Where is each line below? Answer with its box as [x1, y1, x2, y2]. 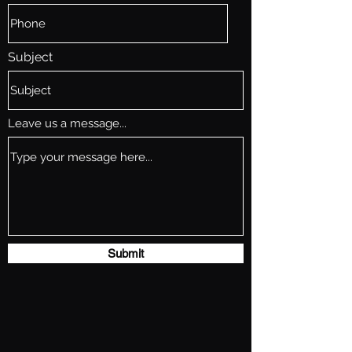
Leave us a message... [8, 115, 126, 130]
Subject [8, 49, 53, 64]
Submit [108, 246, 144, 260]
